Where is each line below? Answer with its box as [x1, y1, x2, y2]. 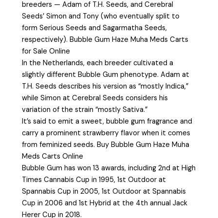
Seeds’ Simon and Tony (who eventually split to [22, 12, 180, 21]
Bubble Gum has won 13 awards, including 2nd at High [22, 163, 196, 173]
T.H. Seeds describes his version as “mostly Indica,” [22, 82, 189, 91]
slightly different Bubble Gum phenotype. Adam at [22, 70, 190, 80]
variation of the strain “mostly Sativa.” [22, 105, 148, 115]
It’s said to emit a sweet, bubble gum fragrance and [22, 117, 193, 127]
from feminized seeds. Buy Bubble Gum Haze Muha [22, 140, 190, 150]
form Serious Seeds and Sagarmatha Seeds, [22, 23, 167, 33]
